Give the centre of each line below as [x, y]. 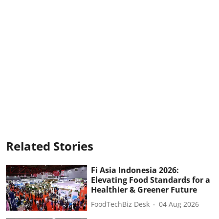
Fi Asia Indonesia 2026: [135, 170]
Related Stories [50, 146]
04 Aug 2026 [179, 204]
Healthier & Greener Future [144, 189]
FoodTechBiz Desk [120, 204]
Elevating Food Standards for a [151, 180]
